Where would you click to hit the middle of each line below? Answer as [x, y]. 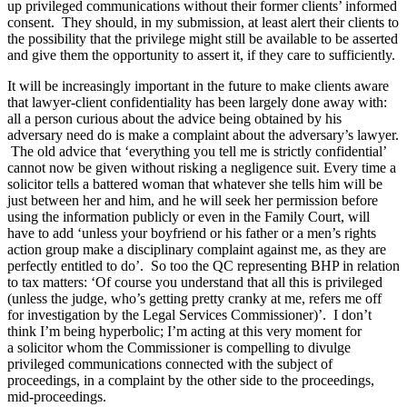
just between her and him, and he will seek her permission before [193, 200]
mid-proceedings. [57, 396]
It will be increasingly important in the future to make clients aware [198, 85]
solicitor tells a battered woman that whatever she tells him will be [195, 184]
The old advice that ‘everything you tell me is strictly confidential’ [197, 151]
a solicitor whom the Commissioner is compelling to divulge [179, 347]
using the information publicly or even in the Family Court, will [189, 216]
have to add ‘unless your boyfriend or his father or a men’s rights [192, 233]
